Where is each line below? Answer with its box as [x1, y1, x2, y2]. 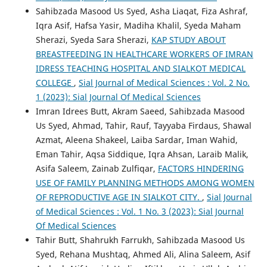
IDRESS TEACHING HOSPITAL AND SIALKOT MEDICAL [35, 62, 246, 74]
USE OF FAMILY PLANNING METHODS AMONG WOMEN [35, 176, 254, 188]
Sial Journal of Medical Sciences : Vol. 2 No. [78, 76, 250, 88]
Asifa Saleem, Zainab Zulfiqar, [35, 162, 158, 174]
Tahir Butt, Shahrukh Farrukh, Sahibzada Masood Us [35, 234, 245, 246]
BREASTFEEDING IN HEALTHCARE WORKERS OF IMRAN [35, 48, 253, 60]
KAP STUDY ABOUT [151, 33, 226, 45]
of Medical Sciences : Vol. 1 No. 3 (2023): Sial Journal [35, 205, 244, 217]
